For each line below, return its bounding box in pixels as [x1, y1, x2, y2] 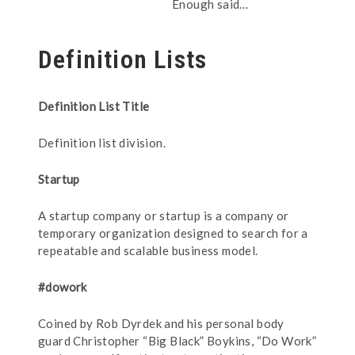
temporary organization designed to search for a [38, 226, 308, 240]
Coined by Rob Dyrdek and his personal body [38, 316, 284, 330]
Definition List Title [38, 99, 150, 113]
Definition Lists [38, 44, 208, 74]
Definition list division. [38, 136, 166, 150]
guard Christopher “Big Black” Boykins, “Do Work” [38, 334, 317, 348]
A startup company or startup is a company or [38, 208, 289, 223]
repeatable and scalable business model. [38, 243, 258, 258]
